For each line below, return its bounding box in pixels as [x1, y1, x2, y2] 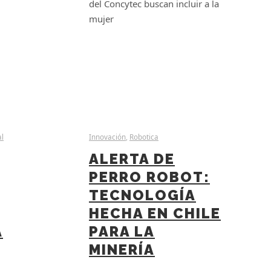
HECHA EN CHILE [89, 204, 221, 222]
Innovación [89, 132, 126, 142]
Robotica [129, 132, 158, 142]
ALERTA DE [89, 150, 175, 168]
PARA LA [89, 223, 155, 240]
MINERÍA [89, 241, 155, 258]
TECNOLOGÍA [89, 186, 196, 204]
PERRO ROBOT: [89, 168, 210, 186]
